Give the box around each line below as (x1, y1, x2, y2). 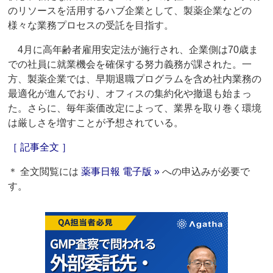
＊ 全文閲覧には (8, 166, 82, 177)
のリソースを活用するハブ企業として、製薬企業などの (8, 5, 252, 16)
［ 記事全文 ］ (8, 142, 72, 153)
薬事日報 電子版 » (81, 166, 160, 177)
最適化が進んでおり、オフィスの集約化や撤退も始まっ (8, 88, 252, 99)
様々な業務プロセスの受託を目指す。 (8, 20, 174, 31)
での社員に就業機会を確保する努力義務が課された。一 (8, 59, 252, 70)
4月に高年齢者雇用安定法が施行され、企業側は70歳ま (8, 44, 259, 55)
